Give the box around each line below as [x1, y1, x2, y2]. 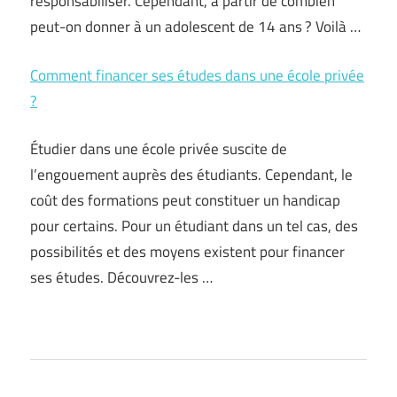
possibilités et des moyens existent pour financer [30, 240, 345, 263]
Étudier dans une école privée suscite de [30, 137, 287, 160]
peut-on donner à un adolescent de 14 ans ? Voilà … [30, 15, 361, 38]
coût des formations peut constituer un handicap [30, 189, 340, 212]
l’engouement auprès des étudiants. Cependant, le [30, 163, 353, 186]
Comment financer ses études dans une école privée [30, 63, 364, 87]
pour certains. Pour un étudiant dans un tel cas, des [30, 214, 358, 237]
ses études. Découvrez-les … [30, 266, 213, 289]
